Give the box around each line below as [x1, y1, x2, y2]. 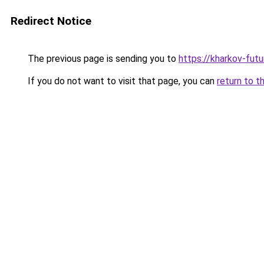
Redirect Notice [11, 14, 91, 28]
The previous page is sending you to [25, 53, 179, 64]
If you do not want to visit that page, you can [25, 75, 217, 87]
